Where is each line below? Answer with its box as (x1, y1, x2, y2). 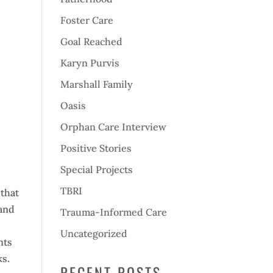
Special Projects (60, 163, 133, 175)
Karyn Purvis (60, 57, 119, 69)
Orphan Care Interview (60, 121, 166, 133)
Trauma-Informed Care (60, 206, 167, 218)
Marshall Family (60, 78, 133, 90)
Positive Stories (60, 142, 132, 154)
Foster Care (60, 14, 113, 26)
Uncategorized (60, 227, 127, 239)
